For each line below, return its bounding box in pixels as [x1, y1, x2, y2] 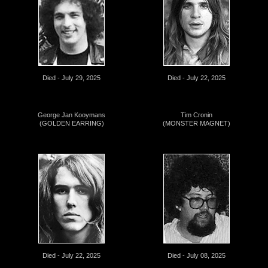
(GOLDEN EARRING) [39, 119, 104, 127]
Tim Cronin [181, 111, 212, 118]
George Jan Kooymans [38, 111, 105, 118]
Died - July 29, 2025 [42, 74, 100, 81]
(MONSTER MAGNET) [163, 119, 230, 127]
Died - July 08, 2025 [167, 251, 226, 259]
